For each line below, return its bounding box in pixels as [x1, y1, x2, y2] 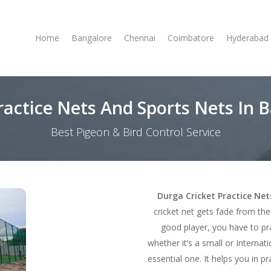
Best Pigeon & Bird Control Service [50, 125, 221, 139]
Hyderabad [226, 32, 269, 44]
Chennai [124, 32, 155, 44]
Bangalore [71, 32, 112, 44]
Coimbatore [168, 32, 214, 44]
